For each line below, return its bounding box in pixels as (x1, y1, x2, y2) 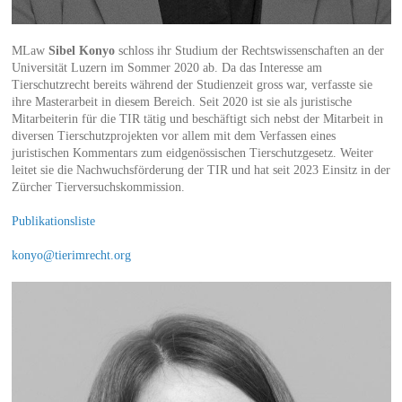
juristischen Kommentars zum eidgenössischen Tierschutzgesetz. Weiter (11, 145, 373, 160)
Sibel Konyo (48, 43, 115, 57)
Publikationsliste (11, 214, 95, 228)
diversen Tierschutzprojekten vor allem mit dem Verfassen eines (11, 128, 336, 143)
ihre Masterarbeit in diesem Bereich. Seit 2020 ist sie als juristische (11, 94, 352, 109)
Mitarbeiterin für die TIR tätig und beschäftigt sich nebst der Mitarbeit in (11, 111, 383, 126)
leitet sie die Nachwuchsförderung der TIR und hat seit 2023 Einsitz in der (11, 162, 390, 177)
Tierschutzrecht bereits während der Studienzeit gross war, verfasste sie (11, 77, 372, 92)
